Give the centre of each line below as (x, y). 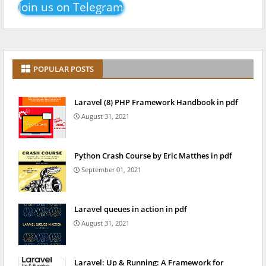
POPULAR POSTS (64, 69)
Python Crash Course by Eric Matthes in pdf (153, 156)
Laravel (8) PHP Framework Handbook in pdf (156, 102)
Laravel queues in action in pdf (131, 209)
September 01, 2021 (111, 170)
